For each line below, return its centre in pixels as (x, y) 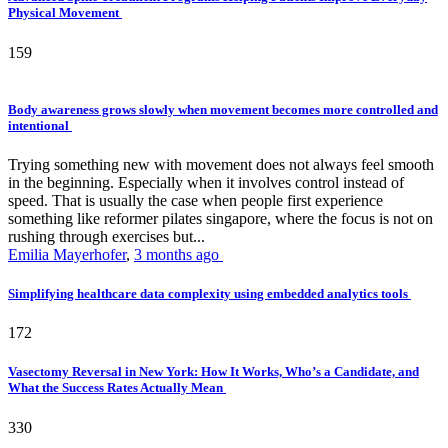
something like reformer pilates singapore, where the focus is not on (220, 218)
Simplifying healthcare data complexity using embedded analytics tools (209, 294)
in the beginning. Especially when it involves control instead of (206, 182)
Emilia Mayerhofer (67, 254)
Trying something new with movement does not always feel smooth (221, 164)
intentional (40, 125)
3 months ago (178, 254)
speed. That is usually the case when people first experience (195, 200)
